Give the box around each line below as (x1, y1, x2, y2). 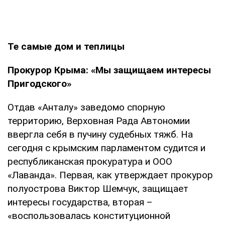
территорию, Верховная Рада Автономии (8, 115, 190, 127)
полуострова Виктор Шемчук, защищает (8, 182, 188, 194)
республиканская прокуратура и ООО (8, 155, 172, 167)
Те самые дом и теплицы (8, 40, 125, 52)
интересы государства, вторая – (8, 196, 153, 208)
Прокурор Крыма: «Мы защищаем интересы (8, 64, 211, 76)
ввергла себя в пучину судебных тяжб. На (8, 128, 193, 140)
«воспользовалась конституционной (8, 209, 170, 221)
